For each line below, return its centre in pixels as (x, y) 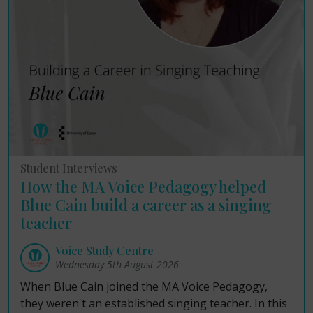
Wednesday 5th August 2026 (117, 264)
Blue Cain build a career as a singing (146, 204)
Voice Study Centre (104, 250)
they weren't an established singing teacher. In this (154, 303)
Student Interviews (69, 168)
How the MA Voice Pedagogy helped (143, 186)
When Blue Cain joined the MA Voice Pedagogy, (144, 286)
